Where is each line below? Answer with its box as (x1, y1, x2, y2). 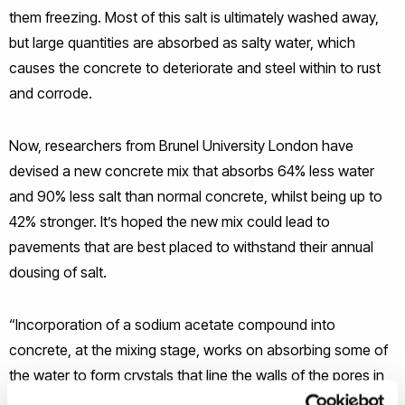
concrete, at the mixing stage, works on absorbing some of (9, 340, 388, 359)
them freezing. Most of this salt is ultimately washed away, (9, 7, 379, 26)
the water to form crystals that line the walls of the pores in (9, 365, 384, 384)
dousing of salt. (9, 262, 107, 281)
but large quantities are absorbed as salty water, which (9, 33, 355, 52)
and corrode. (9, 83, 92, 102)
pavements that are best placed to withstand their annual (9, 237, 373, 256)
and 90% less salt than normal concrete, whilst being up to (9, 186, 382, 205)
